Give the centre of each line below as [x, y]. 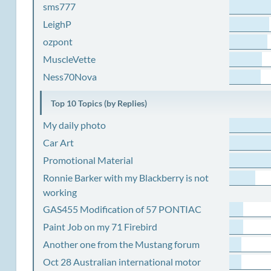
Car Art [59, 142]
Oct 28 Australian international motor [122, 262]
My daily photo [75, 125]
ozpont [58, 41]
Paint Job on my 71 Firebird [100, 227]
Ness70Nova [70, 77]
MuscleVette [70, 59]
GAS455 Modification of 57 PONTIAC [122, 209]
